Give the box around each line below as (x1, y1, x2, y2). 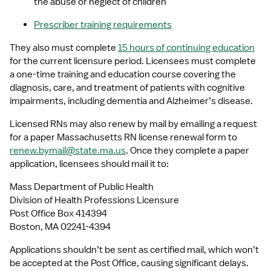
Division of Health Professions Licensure (10, 194, 179, 206)
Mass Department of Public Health (10, 181, 154, 193)
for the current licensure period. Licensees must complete (10, 55, 256, 67)
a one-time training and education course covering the (10, 68, 236, 80)
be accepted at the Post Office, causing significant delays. (10, 257, 249, 269)
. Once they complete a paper (126, 145, 249, 157)
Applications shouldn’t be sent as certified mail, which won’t (10, 244, 259, 256)
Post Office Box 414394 (10, 207, 107, 220)
